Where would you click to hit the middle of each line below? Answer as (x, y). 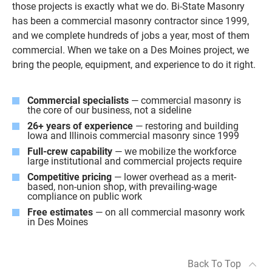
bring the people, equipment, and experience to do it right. (134, 65)
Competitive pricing (70, 177)
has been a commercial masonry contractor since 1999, (131, 21)
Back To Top (214, 264)
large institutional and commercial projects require (134, 161)
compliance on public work (85, 196)
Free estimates (60, 212)
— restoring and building (186, 126)
